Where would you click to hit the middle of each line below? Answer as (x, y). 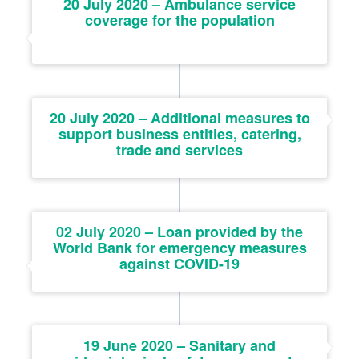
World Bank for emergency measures (179, 247)
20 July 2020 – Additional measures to (179, 117)
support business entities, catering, (179, 133)
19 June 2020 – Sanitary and (179, 345)
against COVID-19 (179, 263)
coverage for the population (179, 20)
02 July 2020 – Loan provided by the (179, 231)
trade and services (179, 149)
